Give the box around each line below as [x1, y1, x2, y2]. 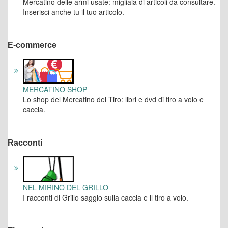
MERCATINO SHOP [23, 84, 87, 95]
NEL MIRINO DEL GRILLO [23, 182, 108, 193]
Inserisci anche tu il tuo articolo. [23, 7, 124, 17]
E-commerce [8, 41, 56, 50]
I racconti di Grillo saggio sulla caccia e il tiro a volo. [23, 192, 188, 203]
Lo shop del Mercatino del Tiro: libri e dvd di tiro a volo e [23, 94, 204, 105]
